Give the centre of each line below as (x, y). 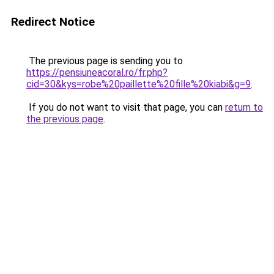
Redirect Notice (53, 22)
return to (244, 107)
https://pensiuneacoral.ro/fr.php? (97, 72)
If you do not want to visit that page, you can (126, 107)
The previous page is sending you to (105, 61)
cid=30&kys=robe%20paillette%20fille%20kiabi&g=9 (139, 84)
